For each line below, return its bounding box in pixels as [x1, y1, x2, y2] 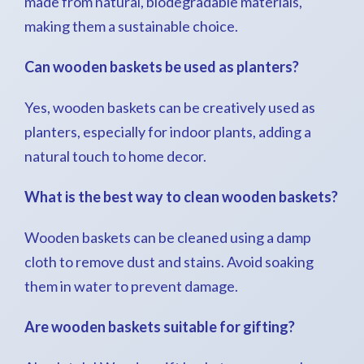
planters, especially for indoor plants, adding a [24, 123, 311, 141]
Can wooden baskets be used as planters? [24, 58, 299, 76]
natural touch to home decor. [24, 147, 206, 165]
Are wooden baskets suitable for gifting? [24, 318, 295, 336]
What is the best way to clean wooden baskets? [24, 188, 338, 206]
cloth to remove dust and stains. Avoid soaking [24, 253, 314, 271]
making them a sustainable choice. [24, 17, 238, 35]
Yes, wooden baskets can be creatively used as [24, 98, 315, 116]
